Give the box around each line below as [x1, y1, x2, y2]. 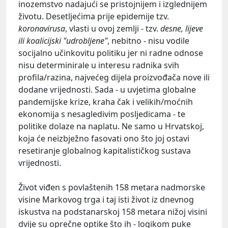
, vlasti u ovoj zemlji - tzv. [65, 23, 160, 35]
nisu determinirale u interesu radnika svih [18, 60, 179, 71]
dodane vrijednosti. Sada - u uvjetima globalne [18, 84, 196, 96]
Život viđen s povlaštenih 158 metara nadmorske [18, 182, 205, 193]
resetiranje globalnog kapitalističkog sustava [18, 145, 191, 157]
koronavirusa [18, 23, 65, 35]
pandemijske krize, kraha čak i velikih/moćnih [18, 96, 193, 108]
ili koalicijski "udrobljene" [18, 35, 107, 47]
